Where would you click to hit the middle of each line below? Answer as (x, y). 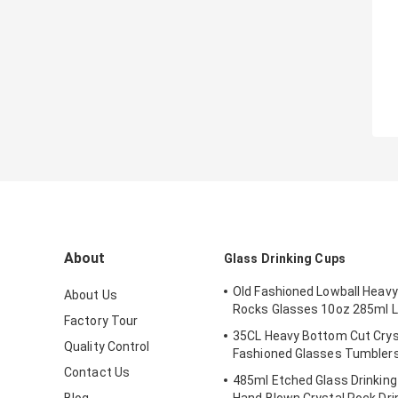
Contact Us (97, 373)
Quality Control (107, 347)
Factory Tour (101, 321)
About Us (91, 295)
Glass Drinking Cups (285, 259)
